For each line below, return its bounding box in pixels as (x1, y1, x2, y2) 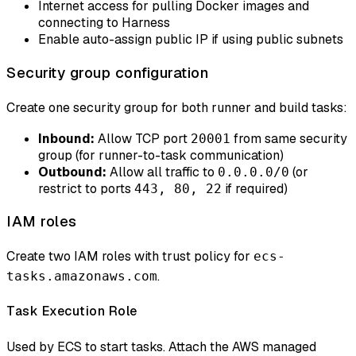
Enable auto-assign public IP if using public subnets (38, 31, 343, 48)
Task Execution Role (6, 303, 137, 320)
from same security (230, 130, 347, 147)
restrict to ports (38, 180, 134, 197)
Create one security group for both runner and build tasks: (6, 99, 347, 116)
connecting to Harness (38, 14, 170, 32)
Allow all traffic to (106, 163, 218, 180)
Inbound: (38, 130, 95, 147)
